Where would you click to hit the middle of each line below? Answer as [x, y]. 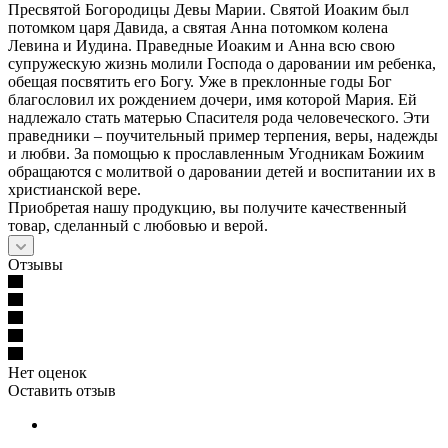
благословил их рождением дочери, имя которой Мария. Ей [212, 99]
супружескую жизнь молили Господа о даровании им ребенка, [222, 63]
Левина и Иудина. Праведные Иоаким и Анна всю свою [201, 45]
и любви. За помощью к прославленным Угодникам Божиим [216, 153]
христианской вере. [74, 189]
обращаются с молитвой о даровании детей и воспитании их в [222, 171]
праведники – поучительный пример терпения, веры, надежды [223, 135]
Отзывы [35, 264]
